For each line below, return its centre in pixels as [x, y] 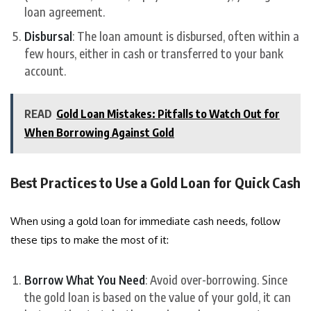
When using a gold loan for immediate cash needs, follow [145, 221]
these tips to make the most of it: [90, 240]
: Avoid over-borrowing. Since [216, 280]
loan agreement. [65, 12]
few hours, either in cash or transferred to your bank [154, 54]
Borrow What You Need [85, 280]
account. [45, 71]
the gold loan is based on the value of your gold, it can [158, 297]
